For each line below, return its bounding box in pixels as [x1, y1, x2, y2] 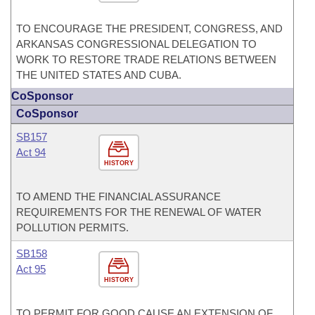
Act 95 [16, 263, 46, 275]
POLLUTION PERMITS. [16, 221, 129, 233]
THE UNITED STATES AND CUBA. [16, 69, 181, 81]
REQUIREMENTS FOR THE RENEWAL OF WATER [16, 206, 262, 218]
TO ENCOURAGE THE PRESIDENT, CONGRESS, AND [16, 22, 283, 34]
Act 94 [16, 146, 46, 158]
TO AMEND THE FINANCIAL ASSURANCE [16, 191, 221, 202]
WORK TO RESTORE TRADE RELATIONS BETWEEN [16, 53, 276, 65]
